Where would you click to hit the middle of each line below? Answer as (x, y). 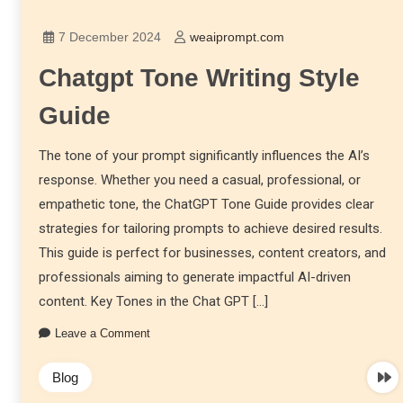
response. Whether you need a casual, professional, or (199, 180)
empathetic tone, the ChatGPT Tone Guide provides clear (206, 205)
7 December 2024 (109, 37)
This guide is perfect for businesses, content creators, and (212, 253)
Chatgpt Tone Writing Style (199, 78)
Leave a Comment (102, 334)
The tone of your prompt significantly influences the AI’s (204, 156)
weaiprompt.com (237, 37)
